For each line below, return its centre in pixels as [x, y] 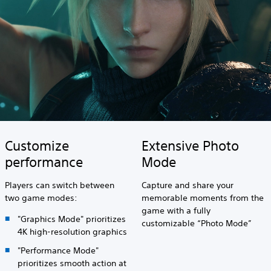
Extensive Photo [191, 145]
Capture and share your [188, 185]
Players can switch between [59, 185]
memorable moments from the [203, 198]
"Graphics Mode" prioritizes [71, 219]
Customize [37, 145]
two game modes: [41, 198]
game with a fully [176, 210]
